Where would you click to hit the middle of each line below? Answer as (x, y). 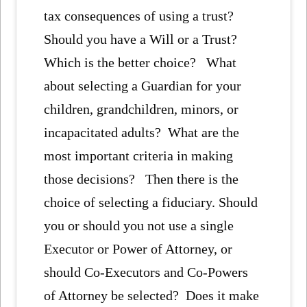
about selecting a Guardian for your (143, 85)
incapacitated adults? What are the (142, 132)
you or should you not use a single (139, 225)
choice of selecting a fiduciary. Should (151, 202)
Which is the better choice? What (140, 62)
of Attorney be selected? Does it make (152, 295)
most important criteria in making (139, 155)
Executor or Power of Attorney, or (138, 248)
